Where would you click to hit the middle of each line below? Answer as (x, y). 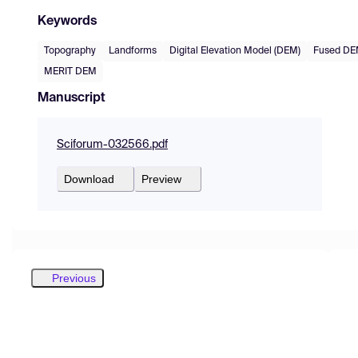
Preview (161, 179)
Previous (74, 278)
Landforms (133, 51)
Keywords (67, 21)
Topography (70, 51)
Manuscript (72, 98)
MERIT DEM (70, 72)
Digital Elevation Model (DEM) (235, 51)
